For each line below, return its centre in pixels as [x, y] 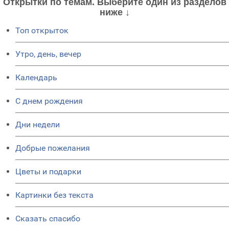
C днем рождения [49, 101]
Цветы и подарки [48, 171]
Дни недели [38, 124]
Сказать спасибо [48, 219]
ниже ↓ [114, 12]
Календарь [36, 77]
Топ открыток [42, 30]
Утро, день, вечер [48, 54]
